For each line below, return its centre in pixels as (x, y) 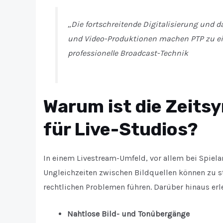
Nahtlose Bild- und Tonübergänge (128, 214)
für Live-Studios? (120, 129)
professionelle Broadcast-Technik (128, 53)
